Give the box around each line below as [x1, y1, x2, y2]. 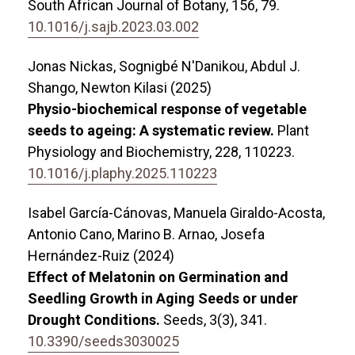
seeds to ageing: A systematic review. [28, 121, 277, 139]
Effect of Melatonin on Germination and [28, 268, 288, 285]
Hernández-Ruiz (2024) [28, 246, 174, 264]
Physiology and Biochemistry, [28, 143, 215, 160]
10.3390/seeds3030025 [28, 332, 179, 349]
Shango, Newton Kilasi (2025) [28, 78, 212, 96]
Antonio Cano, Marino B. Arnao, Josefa [28, 225, 265, 242]
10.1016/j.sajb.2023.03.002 [28, 17, 199, 35]
